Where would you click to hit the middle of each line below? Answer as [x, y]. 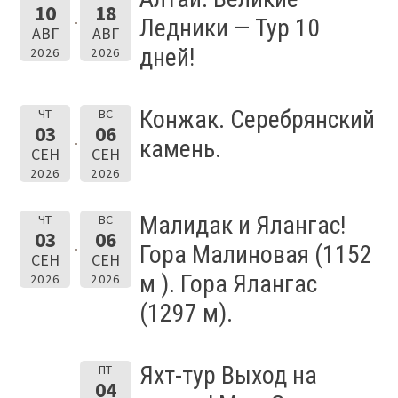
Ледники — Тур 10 [229, 28]
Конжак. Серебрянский [257, 120]
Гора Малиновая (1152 [255, 255]
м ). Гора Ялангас [228, 284]
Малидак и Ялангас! [242, 226]
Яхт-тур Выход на [228, 376]
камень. [180, 149]
